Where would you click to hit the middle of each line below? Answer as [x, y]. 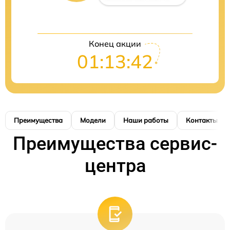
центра [115, 166]
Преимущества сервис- [115, 144]
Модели [93, 120]
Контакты [202, 120]
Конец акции [115, 44]
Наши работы [146, 120]
